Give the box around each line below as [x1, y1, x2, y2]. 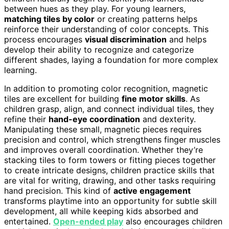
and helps [167, 34, 207, 45]
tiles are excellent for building [4, 94, 122, 104]
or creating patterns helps [95, 14, 197, 25]
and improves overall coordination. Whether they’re [4, 145, 203, 155]
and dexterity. [140, 114, 196, 125]
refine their [4, 114, 49, 125]
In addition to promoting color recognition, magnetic [4, 83, 208, 94]
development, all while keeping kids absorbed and [4, 206, 198, 217]
